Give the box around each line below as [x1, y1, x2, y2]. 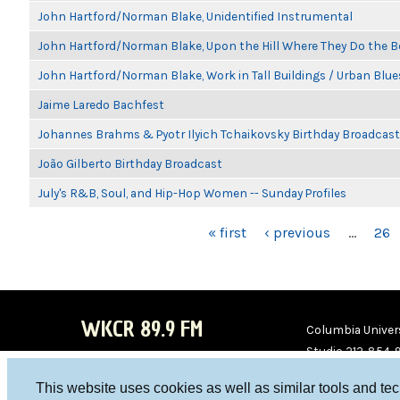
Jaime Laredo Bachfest [37, 97, 164, 112]
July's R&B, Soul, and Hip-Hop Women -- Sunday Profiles [37, 186, 346, 200]
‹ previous [264, 224, 330, 241]
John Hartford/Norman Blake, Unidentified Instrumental [37, 9, 353, 23]
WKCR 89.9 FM [80, 314, 203, 344]
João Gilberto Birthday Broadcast [37, 156, 222, 171]
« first [208, 224, 246, 241]
